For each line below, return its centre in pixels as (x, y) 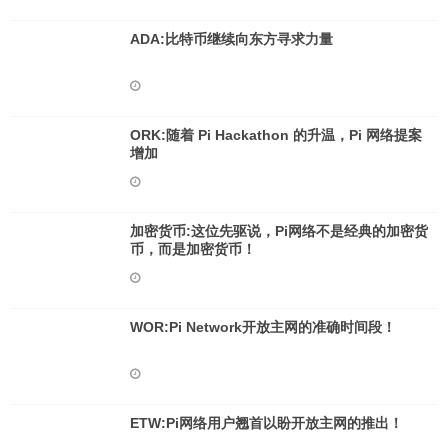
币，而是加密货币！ (193, 249)
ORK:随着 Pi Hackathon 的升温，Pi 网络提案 (276, 135)
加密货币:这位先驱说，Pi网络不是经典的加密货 (279, 231)
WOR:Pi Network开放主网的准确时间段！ (263, 327)
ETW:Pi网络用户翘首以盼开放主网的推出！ (266, 423)
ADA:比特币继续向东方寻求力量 (231, 39)
